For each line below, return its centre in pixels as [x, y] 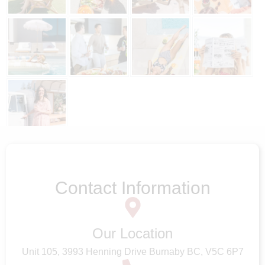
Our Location [132, 234]
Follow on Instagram [140, 163]
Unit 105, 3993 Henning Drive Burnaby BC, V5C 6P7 [132, 252]
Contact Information [132, 188]
